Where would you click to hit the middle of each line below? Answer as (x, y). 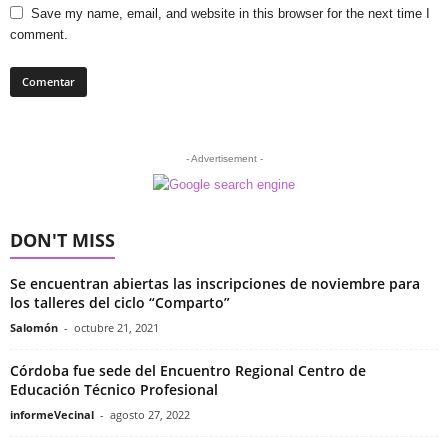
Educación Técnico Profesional (114, 390)
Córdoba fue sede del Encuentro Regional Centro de (188, 371)
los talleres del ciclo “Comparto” (120, 303)
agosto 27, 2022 (150, 415)
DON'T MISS (62, 240)
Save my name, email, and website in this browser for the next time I (230, 14)
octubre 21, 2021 (116, 328)
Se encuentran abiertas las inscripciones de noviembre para (215, 284)
